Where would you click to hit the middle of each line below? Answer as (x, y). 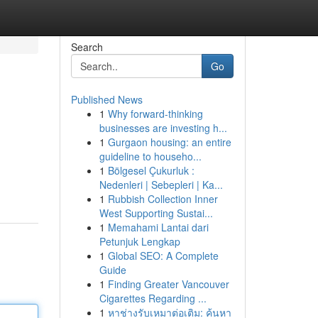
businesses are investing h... (163, 128)
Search (87, 47)
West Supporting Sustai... (156, 213)
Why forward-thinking (155, 114)
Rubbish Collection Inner (163, 199)
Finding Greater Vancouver (168, 284)
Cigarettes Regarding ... (153, 298)
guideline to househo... (150, 156)
